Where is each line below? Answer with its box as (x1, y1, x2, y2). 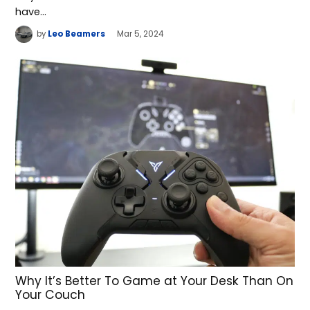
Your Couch (15, 286, 86, 304)
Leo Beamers (48, 28, 106, 40)
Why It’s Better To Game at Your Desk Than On (15, 273, 294, 290)
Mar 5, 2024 (117, 28, 164, 40)
